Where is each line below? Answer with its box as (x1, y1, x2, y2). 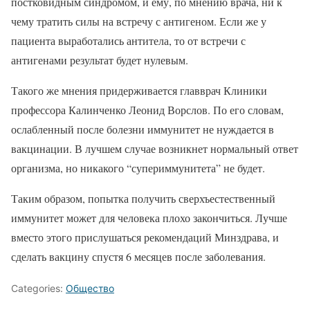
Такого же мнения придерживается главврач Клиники (11, 83, 267, 98)
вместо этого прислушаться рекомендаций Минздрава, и (11, 230, 279, 245)
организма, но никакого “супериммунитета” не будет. (11, 161, 265, 176)
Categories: (11, 282, 66, 295)
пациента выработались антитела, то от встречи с (11, 33, 246, 48)
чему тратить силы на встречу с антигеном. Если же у (11, 14, 266, 29)
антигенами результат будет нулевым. (11, 53, 188, 68)
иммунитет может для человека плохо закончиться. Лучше (11, 210, 287, 226)
